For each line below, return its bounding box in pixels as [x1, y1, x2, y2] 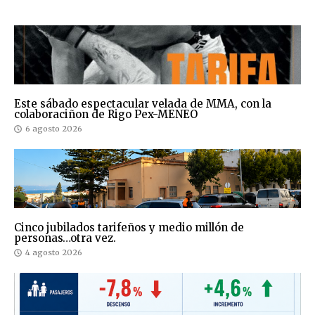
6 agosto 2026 [25, 124, 82, 134]
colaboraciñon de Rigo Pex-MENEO [14, 108, 198, 122]
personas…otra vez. [14, 231, 116, 245]
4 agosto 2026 [25, 247, 82, 258]
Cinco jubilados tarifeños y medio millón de [14, 221, 244, 235]
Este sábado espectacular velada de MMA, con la [14, 97, 271, 111]
